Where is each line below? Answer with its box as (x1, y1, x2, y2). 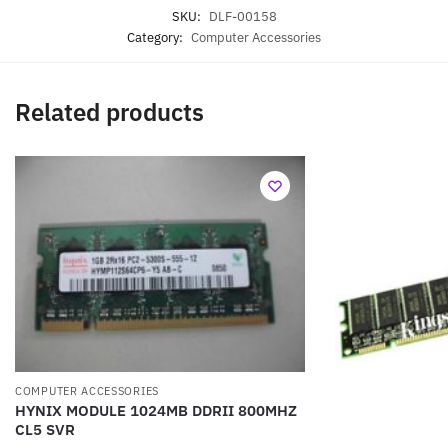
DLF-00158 (208, 8, 277, 26)
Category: (127, 29, 186, 47)
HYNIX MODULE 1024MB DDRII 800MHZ (15, 401, 297, 421)
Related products (15, 95, 204, 128)
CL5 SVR (15, 420, 75, 440)
